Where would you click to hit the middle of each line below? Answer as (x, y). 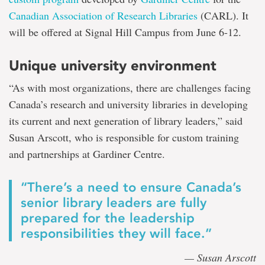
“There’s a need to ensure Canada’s (131, 188)
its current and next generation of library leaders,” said (126, 121)
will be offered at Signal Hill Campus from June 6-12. (125, 32)
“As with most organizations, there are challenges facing (130, 88)
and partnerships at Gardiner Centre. (87, 154)
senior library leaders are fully (114, 203)
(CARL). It (223, 16)
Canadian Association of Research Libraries (103, 16)
